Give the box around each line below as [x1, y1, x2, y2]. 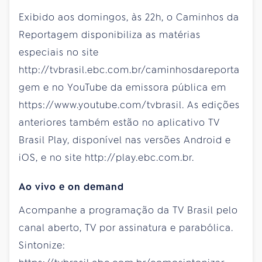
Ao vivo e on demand [19, 180, 124, 193]
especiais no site [19, 46, 99, 58]
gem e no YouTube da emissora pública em [19, 81, 226, 94]
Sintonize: [19, 239, 65, 251]
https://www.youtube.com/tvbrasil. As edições [19, 98, 240, 111]
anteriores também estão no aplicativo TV [19, 116, 220, 129]
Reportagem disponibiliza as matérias [19, 28, 201, 41]
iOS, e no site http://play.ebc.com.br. [19, 151, 194, 164]
